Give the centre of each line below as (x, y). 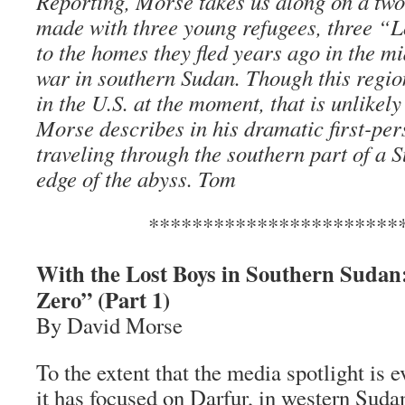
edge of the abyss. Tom (136, 179)
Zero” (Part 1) (103, 299)
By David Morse (109, 325)
